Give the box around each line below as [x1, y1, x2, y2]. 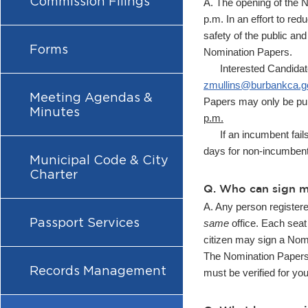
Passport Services [30, 215, 140, 230]
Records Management [30, 263, 166, 278]
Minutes [30, 104, 80, 119]
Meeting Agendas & [30, 90, 153, 104]
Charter [30, 167, 78, 181]
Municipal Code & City [30, 153, 168, 167]
